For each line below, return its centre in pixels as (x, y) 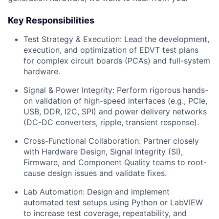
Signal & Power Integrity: (69, 90)
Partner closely (170, 141)
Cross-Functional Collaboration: (82, 141)
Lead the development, (165, 39)
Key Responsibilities (51, 20)
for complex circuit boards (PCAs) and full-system (117, 60)
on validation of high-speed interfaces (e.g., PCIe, (115, 100)
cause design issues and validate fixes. (95, 173)
